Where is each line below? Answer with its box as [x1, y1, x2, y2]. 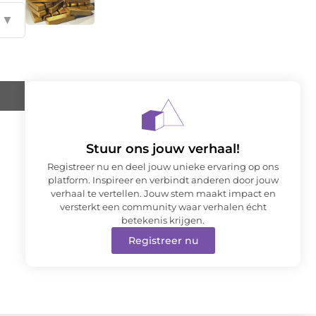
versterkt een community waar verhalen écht [59, 200, 267, 212]
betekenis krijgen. [121, 214, 205, 226]
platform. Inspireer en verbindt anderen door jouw [47, 174, 279, 186]
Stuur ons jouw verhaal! [86, 140, 240, 157]
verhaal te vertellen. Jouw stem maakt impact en [50, 187, 276, 199]
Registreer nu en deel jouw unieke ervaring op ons [47, 160, 279, 172]
